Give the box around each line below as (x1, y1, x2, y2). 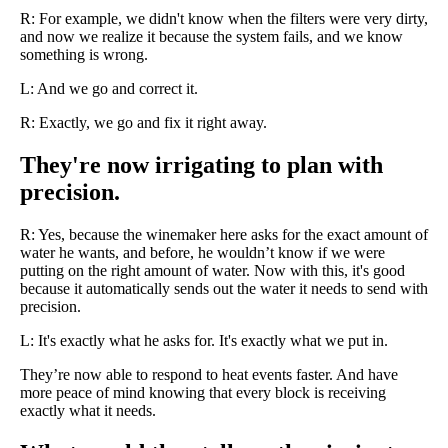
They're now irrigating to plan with (20, 152, 383, 179)
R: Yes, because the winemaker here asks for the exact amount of (20, 226, 428, 244)
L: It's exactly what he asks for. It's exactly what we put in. (20, 332, 388, 350)
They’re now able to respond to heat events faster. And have (20, 366, 398, 384)
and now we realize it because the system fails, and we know (20, 28, 403, 46)
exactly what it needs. (20, 402, 156, 420)
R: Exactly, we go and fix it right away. (20, 114, 267, 132)
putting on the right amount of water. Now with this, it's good (20, 262, 405, 280)
